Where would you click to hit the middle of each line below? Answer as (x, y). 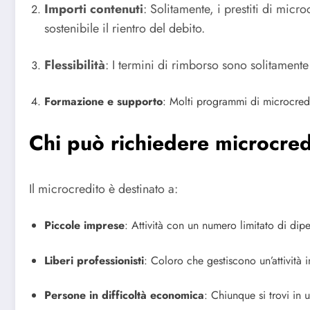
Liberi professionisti (94, 260)
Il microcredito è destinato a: (103, 189)
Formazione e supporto (103, 101)
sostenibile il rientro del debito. (125, 28)
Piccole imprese (84, 225)
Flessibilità (75, 65)
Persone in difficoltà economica (124, 295)
